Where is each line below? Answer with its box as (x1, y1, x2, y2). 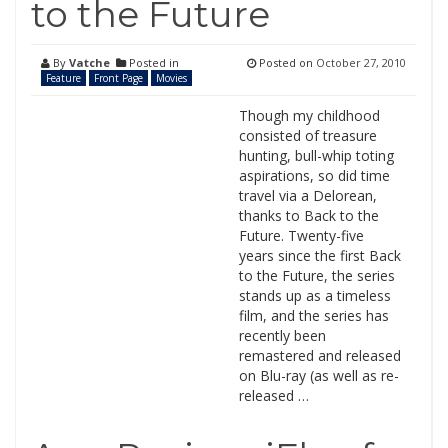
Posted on (256, 55, 316, 70)
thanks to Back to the (238, 206, 379, 225)
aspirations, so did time (238, 166, 390, 185)
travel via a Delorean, (238, 186, 377, 205)
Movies (156, 71, 187, 85)
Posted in (126, 55, 179, 70)
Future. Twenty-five (238, 226, 364, 245)
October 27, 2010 (316, 55, 406, 70)
